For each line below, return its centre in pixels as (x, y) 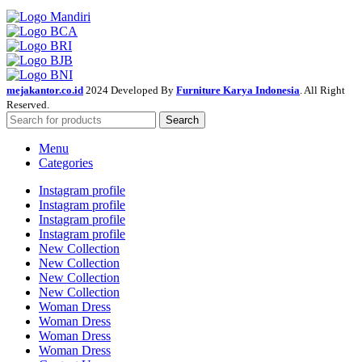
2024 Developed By (131, 90)
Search (182, 120)
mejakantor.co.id (45, 90)
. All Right (322, 90)
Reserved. (28, 105)
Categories (66, 163)
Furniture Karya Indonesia (238, 90)
